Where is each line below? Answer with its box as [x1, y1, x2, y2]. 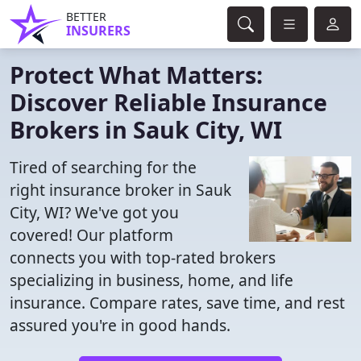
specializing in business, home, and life [10, 269, 293, 291]
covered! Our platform [10, 224, 173, 246]
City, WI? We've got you [10, 201, 179, 223]
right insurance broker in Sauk [10, 179, 231, 201]
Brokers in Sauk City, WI [10, 114, 282, 145]
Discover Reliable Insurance [10, 86, 327, 118]
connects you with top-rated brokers [10, 247, 276, 268]
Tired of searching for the [10, 156, 197, 178]
